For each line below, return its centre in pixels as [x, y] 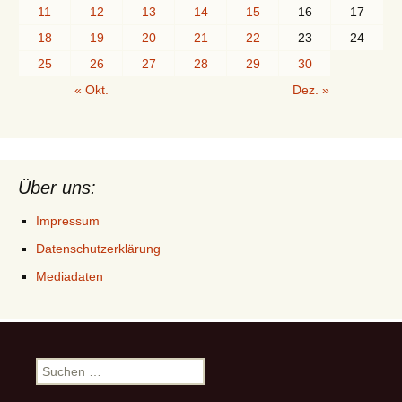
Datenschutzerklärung [98, 248]
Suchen [57, 366]
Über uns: [57, 187]
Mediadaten [70, 276]
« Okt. [91, 89]
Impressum [68, 220]
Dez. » [311, 89]
